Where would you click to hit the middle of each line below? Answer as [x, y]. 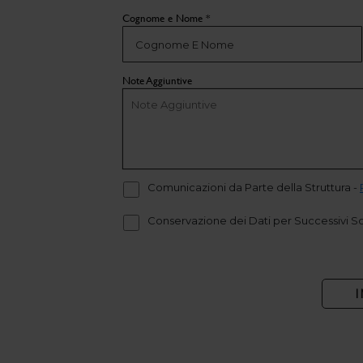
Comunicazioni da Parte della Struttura [250, 188]
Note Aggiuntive [157, 81]
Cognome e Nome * [166, 18]
